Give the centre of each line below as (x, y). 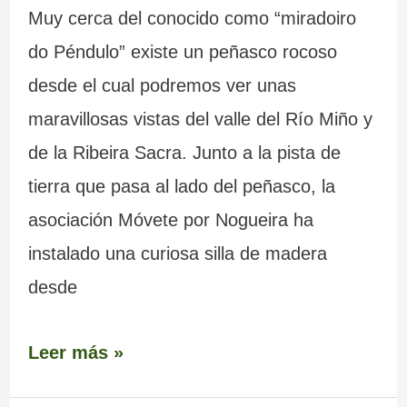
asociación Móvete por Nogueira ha (170, 219)
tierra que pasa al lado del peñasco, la (181, 186)
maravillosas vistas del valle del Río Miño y (200, 119)
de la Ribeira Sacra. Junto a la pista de (184, 152)
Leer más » (75, 353)
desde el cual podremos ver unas (162, 85)
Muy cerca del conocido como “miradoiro (192, 18)
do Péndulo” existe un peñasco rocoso (182, 51)
